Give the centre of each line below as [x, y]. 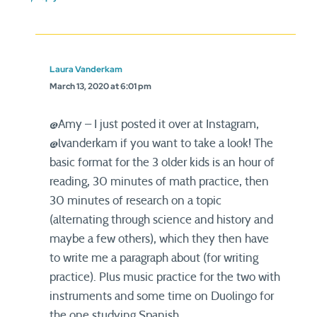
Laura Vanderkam [86, 69]
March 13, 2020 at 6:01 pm [100, 86]
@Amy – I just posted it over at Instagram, [154, 124]
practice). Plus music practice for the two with [165, 277]
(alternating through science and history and [161, 220]
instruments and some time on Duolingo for [162, 296]
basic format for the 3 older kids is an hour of [162, 162]
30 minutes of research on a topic [136, 201]
